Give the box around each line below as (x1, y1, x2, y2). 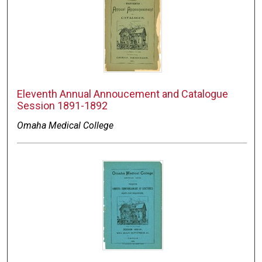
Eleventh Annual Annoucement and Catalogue (17, 88, 229, 101)
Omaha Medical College (17, 120, 114, 132)
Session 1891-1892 (17, 99, 108, 112)
